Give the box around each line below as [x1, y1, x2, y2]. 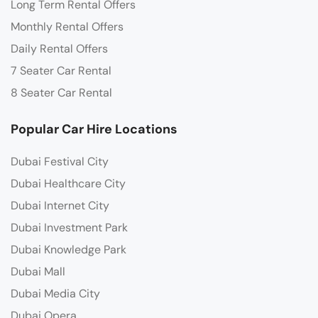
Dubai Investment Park [11, 220, 128, 236]
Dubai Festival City [11, 154, 109, 170]
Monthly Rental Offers [11, 19, 124, 35]
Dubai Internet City [11, 198, 109, 214]
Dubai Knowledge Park [11, 242, 126, 258]
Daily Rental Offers [11, 41, 108, 57]
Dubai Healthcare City [11, 176, 126, 192]
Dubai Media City [11, 286, 100, 302]
